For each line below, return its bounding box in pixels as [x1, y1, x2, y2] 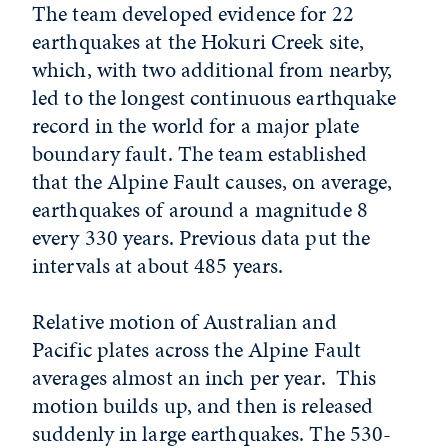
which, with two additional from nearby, [32, 54, 393, 85]
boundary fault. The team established [32, 138, 368, 169]
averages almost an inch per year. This [32, 362, 377, 393]
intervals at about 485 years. [32, 250, 284, 281]
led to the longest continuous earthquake [32, 82, 397, 113]
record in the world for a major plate [32, 110, 360, 141]
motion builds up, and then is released [32, 390, 374, 421]
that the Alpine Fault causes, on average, [32, 166, 393, 197]
